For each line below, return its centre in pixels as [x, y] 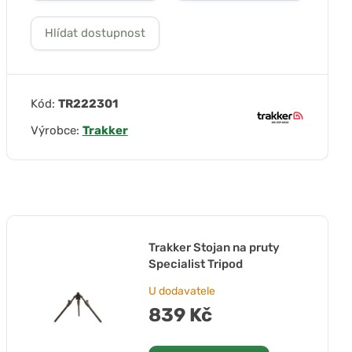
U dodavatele [181, 291]
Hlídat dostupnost [95, 33]
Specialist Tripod [195, 264]
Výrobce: [56, 130]
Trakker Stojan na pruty [214, 247]
